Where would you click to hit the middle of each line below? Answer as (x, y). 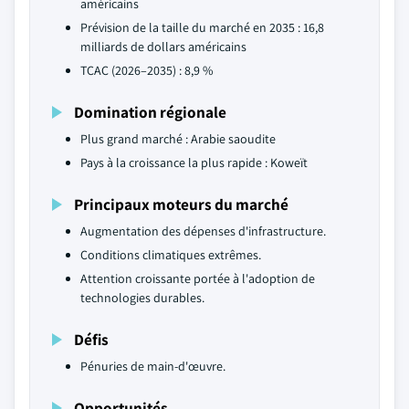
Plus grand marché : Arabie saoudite (178, 139)
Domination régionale (150, 112)
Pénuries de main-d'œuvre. (153, 366)
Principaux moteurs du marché (181, 204)
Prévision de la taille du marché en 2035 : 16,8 (202, 27)
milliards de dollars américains (163, 47)
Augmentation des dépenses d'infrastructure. (203, 231)
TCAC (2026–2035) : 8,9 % (147, 70)
